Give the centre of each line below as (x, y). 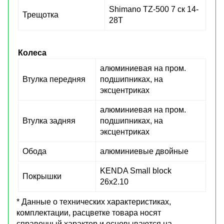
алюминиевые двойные (144, 151)
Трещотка (40, 14)
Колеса (32, 52)
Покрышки (42, 176)
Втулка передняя (54, 79)
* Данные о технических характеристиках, (94, 201)
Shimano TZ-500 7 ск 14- (154, 9)
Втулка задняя (49, 120)
